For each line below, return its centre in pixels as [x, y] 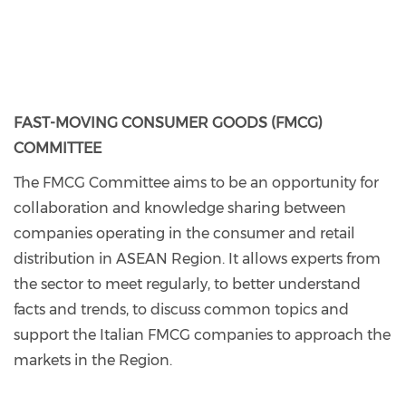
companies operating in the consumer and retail [184, 233]
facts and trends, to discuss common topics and [181, 309]
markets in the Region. [93, 360]
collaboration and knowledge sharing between [180, 208]
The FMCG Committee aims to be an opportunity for [196, 183]
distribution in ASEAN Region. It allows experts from [197, 259]
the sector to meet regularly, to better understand [187, 284]
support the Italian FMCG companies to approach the [202, 335]
